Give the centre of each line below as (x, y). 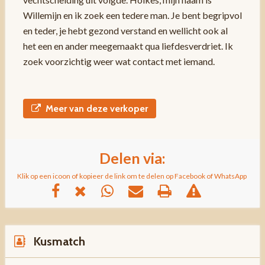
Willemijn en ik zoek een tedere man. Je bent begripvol (132, 15)
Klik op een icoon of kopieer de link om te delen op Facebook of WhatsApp (132, 176)
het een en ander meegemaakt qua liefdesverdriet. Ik (128, 46)
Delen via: (132, 158)
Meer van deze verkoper (96, 108)
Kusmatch (59, 241)
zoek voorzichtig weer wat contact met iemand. (119, 61)
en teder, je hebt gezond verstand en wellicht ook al (125, 30)
